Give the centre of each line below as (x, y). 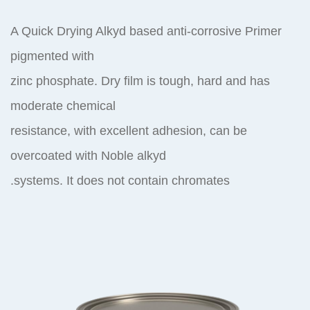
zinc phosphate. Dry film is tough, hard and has (140, 81)
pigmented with (52, 56)
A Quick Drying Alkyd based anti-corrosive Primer (146, 31)
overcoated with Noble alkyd (88, 156)
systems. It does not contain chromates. (122, 181)
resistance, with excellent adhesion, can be (129, 131)
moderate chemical (63, 106)
